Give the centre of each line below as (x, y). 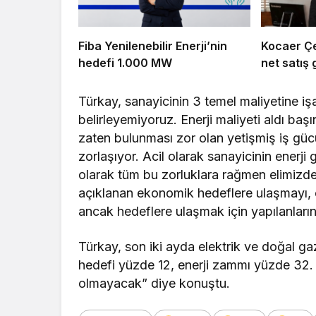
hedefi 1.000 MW (125, 62)
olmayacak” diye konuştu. (154, 283)
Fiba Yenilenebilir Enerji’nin (153, 45)
